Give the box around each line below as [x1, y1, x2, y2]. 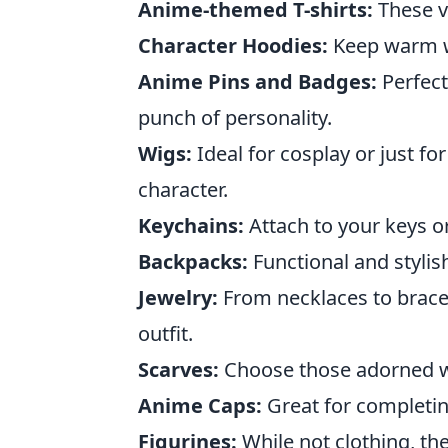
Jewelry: [138, 284, 218, 311]
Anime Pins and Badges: [138, 68, 377, 95]
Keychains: [138, 212, 244, 239]
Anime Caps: [138, 392, 262, 419]
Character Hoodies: [138, 32, 328, 59]
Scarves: [138, 356, 219, 383]
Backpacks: [138, 248, 248, 275]
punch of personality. [138, 104, 332, 131]
